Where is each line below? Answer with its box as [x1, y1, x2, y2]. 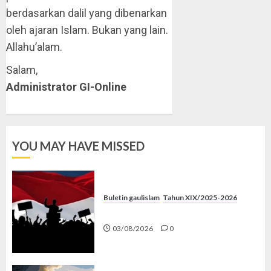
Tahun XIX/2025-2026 [163, 192, 237, 202]
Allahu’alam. [6, 41, 62, 53]
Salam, [6, 64, 38, 76]
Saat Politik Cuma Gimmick [103, 206, 226, 218]
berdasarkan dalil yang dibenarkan [6, 7, 167, 19]
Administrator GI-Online [6, 80, 126, 93]
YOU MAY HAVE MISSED [12, 139, 145, 153]
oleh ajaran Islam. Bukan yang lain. [6, 24, 168, 36]
